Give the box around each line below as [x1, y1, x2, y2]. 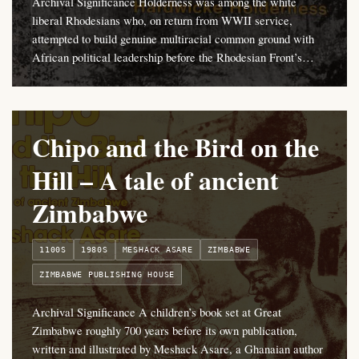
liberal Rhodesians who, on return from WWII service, [32, 12, 292, 29]
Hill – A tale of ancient [32, 161, 279, 200]
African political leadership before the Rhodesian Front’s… [32, 49, 314, 66]
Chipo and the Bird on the [32, 128, 319, 167]
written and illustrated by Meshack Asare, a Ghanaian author [32, 341, 323, 357]
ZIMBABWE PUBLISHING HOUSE [39, 270, 175, 280]
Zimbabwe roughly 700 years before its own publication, [32, 322, 297, 339]
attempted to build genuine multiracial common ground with [32, 30, 314, 47]
